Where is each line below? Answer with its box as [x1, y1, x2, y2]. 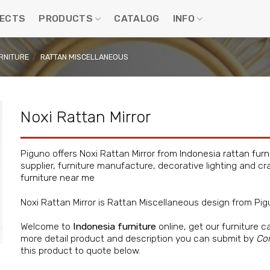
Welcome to [20, 221, 73, 233]
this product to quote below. [20, 245, 140, 257]
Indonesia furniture [73, 221, 156, 233]
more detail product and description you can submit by [20, 233, 256, 245]
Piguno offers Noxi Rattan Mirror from [20, 148, 180, 160]
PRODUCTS [39, 13, 93, 24]
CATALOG [114, 13, 160, 24]
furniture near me [20, 172, 95, 184]
